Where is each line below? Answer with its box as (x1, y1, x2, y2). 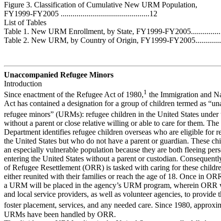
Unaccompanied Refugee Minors (4, 70, 113, 79)
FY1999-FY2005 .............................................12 (4, 9, 157, 18)
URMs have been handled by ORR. (4, 210, 116, 219)
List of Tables (4, 18, 46, 27)
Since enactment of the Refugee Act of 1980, (4, 90, 144, 99)
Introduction (4, 79, 42, 88)
